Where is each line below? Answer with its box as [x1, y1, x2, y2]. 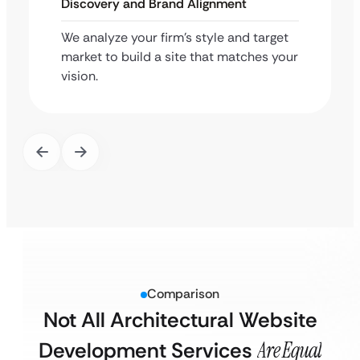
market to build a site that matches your [61, 48, 298, 65]
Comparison [147, 285, 219, 302]
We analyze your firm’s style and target [61, 29, 288, 46]
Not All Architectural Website [43, 306, 317, 333]
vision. [61, 67, 98, 84]
